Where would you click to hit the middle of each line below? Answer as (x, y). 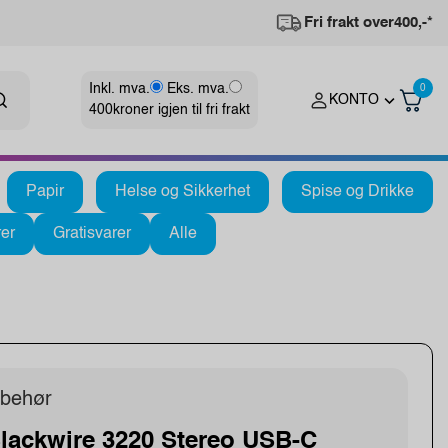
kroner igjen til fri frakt (181, 110)
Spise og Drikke (357, 191)
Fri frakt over (349, 22)
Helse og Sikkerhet (182, 191)
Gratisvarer (92, 233)
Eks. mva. (198, 89)
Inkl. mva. (119, 89)
